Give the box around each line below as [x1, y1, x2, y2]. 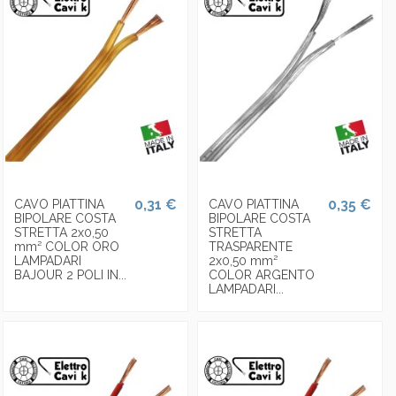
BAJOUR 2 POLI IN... [13, 268, 126, 283]
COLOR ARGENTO [208, 268, 315, 283]
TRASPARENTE [208, 240, 293, 255]
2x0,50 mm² [208, 254, 278, 269]
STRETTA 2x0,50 [13, 225, 109, 240]
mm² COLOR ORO [13, 240, 119, 255]
